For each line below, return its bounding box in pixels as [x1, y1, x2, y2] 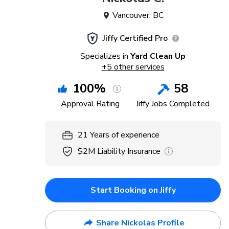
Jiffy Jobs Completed [135, 98, 210, 109]
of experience [111, 129, 159, 141]
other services [113, 61, 165, 73]
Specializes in [80, 51, 128, 62]
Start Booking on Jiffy [90, 185, 176, 196]
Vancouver [112, 10, 149, 21]
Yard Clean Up [130, 51, 186, 62]
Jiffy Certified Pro [102, 33, 168, 44]
